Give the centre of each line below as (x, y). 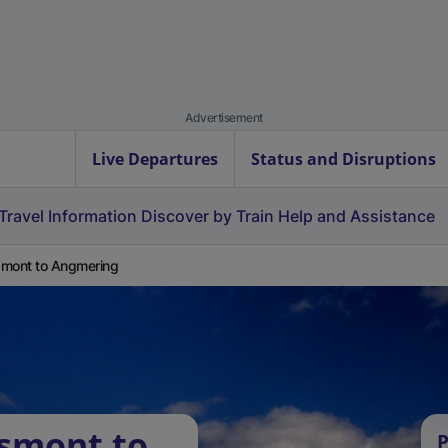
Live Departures (155, 159)
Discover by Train (207, 216)
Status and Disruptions (343, 159)
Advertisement (224, 117)
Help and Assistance (356, 216)
